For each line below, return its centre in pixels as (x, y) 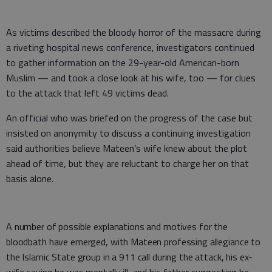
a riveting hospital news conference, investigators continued (130, 47)
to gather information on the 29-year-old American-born (123, 62)
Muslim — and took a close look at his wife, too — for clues (131, 77)
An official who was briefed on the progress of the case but (129, 117)
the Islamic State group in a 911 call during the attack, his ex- (129, 257)
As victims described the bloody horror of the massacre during (134, 32)
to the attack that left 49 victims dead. (87, 93)
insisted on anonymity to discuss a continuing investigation (128, 133)
